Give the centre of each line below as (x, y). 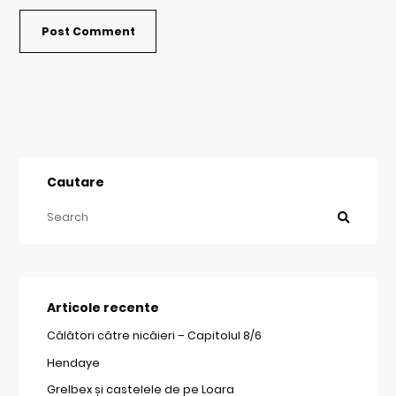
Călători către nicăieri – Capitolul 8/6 (154, 335)
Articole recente (103, 308)
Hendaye (73, 362)
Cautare (75, 182)
